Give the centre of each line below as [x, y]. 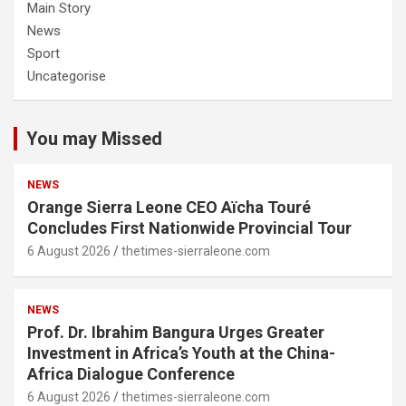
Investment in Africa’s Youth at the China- [181, 353]
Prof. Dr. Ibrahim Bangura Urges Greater [176, 333]
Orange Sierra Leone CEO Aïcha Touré [169, 208]
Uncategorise [67, 77]
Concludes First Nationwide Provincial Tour [189, 228]
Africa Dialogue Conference [131, 374]
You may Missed [94, 139]
